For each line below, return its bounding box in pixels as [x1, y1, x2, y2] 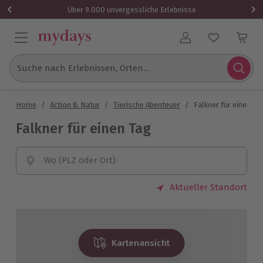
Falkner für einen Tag [16, 120, 151, 137]
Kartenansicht [112, 238, 170, 248]
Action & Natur [50, 100, 100, 109]
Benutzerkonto [185, 37, 246, 48]
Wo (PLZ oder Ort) [44, 155, 116, 166]
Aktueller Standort [169, 182, 247, 193]
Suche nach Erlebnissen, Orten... [17, 63, 149, 73]
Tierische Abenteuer [113, 100, 180, 109]
